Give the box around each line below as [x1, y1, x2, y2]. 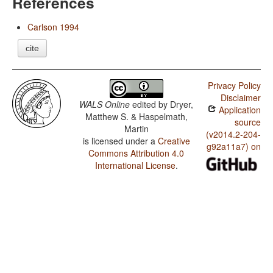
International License [94, 159, 175, 172]
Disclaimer [220, 91, 261, 104]
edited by [130, 98, 171, 111]
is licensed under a [82, 135, 158, 147]
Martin [124, 122, 149, 135]
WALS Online [79, 98, 130, 111]
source [234, 116, 261, 129]
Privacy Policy [207, 79, 261, 92]
